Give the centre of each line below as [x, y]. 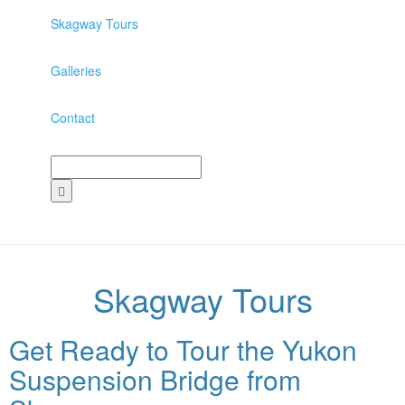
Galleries [76, 71]
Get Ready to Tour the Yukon [183, 349]
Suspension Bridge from [155, 379]
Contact [73, 118]
